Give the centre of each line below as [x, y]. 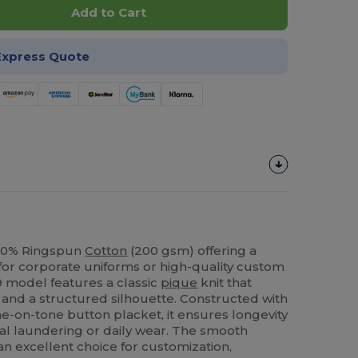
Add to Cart [108, 13]
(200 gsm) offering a [192, 250]
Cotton [106, 250]
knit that [225, 282]
